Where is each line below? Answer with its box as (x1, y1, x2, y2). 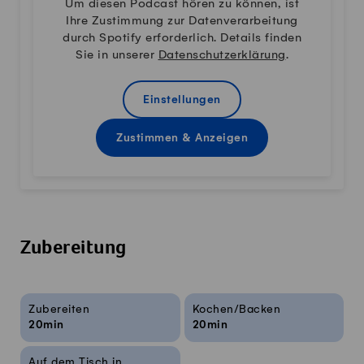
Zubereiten (28, 303, 89, 316)
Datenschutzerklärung (158, 49, 286, 63)
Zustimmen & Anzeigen (116, 132, 248, 145)
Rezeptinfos (19, 294, 89, 308)
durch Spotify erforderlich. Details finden (63, 32, 301, 45)
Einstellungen (143, 94, 221, 107)
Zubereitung (20, 240, 127, 260)
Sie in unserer (76, 49, 158, 63)
